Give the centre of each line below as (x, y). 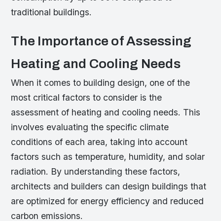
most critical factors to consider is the (87, 98)
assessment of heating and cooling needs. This (106, 112)
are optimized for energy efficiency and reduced (108, 201)
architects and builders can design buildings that (109, 186)
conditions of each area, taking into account (99, 142)
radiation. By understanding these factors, (96, 172)
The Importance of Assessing (101, 41)
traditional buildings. (52, 12)
